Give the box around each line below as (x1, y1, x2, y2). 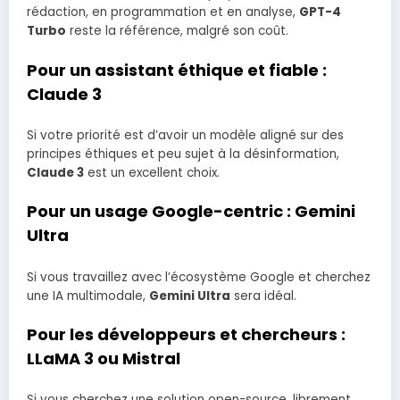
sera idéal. (230, 287, 296, 304)
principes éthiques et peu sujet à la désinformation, (27, 146, 339, 163)
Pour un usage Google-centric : (27, 200, 295, 223)
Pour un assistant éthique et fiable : (27, 58, 327, 81)
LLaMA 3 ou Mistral (27, 346, 180, 370)
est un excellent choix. (84, 164, 220, 182)
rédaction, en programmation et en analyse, (27, 4, 299, 21)
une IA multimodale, (27, 287, 149, 304)
